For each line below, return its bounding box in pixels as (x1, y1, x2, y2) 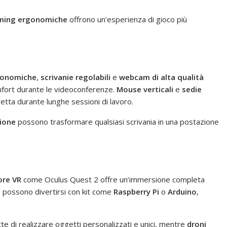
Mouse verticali (117, 84, 173, 94)
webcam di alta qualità (119, 71, 204, 82)
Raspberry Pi (113, 186, 159, 197)
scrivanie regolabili (41, 71, 110, 82)
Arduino (168, 186, 197, 197)
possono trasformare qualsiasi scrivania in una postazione (16, 116, 219, 127)
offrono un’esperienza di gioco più (67, 14, 187, 24)
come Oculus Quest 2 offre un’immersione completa (21, 174, 205, 184)
